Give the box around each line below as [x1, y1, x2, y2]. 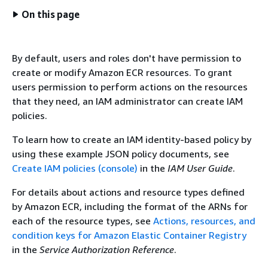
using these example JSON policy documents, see [12, 148, 229, 160]
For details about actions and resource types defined [12, 186, 245, 198]
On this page [22, 8, 80, 20]
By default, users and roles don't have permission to [12, 52, 241, 64]
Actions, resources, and [153, 215, 255, 227]
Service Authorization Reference [39, 243, 174, 255]
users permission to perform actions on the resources [12, 81, 248, 93]
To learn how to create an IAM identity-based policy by [12, 133, 251, 145]
